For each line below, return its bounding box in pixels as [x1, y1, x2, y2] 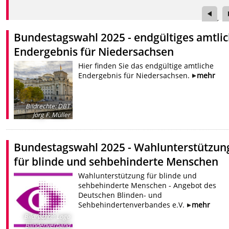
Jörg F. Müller [32, 110, 70, 120]
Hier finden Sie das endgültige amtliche [78, 60, 214, 71]
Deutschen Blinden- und [78, 190, 162, 200]
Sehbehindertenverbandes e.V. [78, 200, 187, 210]
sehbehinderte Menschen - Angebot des [78, 180, 216, 191]
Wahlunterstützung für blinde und [78, 171, 197, 181]
